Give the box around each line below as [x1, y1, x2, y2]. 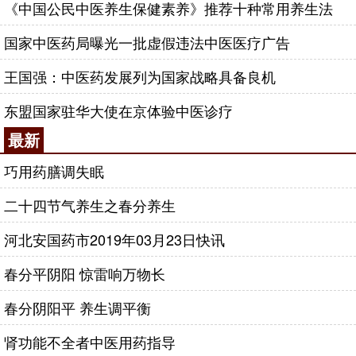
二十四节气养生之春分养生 [4, 195, 176, 215]
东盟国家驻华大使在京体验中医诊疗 [4, 100, 233, 121]
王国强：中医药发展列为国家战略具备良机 [4, 66, 276, 87]
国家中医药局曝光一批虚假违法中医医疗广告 [4, 32, 290, 52]
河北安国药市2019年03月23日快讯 [4, 229, 225, 250]
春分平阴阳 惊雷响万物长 [4, 263, 165, 284]
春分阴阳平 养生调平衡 [4, 297, 151, 318]
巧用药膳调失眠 [4, 161, 104, 181]
